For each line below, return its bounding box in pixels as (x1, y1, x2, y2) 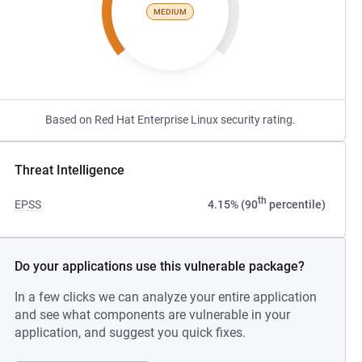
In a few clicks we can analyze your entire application (15, 289, 318, 305)
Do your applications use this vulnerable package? (15, 259, 305, 274)
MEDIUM (154, 6, 187, 16)
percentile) (266, 198, 326, 211)
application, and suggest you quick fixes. (15, 325, 246, 340)
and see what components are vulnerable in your (15, 307, 291, 322)
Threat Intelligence (15, 162, 125, 178)
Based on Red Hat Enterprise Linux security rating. (44, 113, 296, 126)
